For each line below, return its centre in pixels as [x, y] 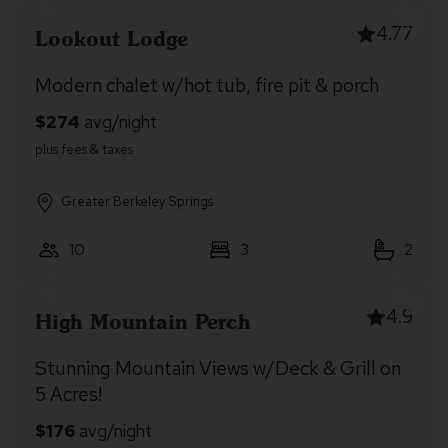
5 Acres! [68, 394]
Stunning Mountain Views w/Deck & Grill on [218, 368]
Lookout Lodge [111, 38]
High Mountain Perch [143, 321]
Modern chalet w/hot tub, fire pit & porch [207, 85]
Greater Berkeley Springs [137, 201]
